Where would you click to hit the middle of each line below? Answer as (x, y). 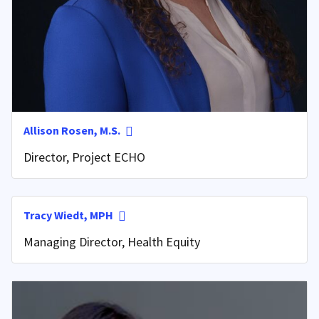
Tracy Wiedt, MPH (68, 215)
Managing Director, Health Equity (112, 242)
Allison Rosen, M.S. (72, 131)
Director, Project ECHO (84, 157)
